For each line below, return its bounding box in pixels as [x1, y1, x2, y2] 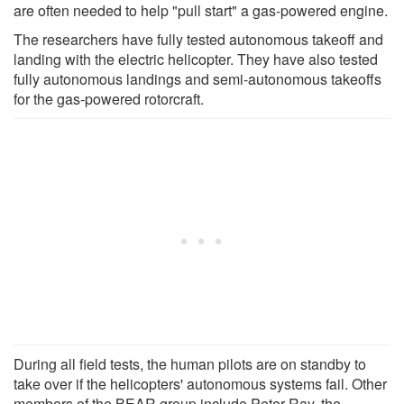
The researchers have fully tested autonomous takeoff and [14, 28, 383, 50]
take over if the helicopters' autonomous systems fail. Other [14, 372, 387, 394]
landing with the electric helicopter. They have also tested [14, 48, 378, 69]
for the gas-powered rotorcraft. [14, 87, 204, 109]
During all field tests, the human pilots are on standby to [14, 353, 366, 374]
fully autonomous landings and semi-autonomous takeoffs [14, 68, 381, 89]
